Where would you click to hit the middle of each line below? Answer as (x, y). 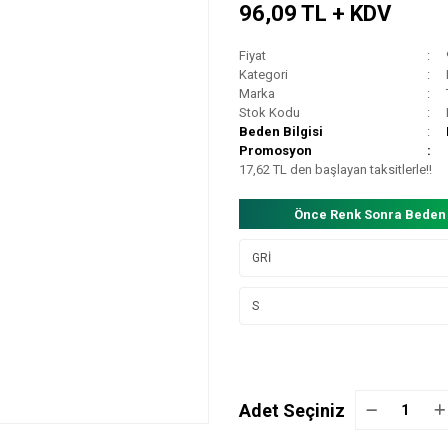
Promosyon (275, 150)
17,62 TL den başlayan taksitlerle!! (335, 169)
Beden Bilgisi (281, 131)
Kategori (263, 74)
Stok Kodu (269, 112)
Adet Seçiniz (292, 410)
